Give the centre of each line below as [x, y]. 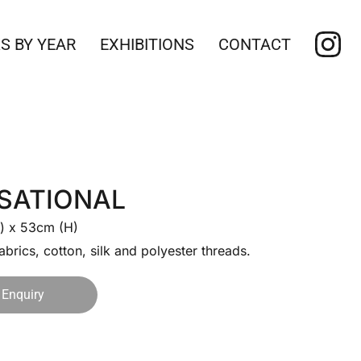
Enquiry [23, 295]
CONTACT [255, 44]
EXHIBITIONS [147, 44]
